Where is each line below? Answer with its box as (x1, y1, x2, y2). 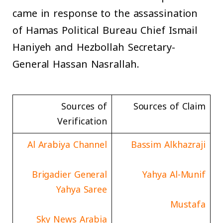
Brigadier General (31, 166, 108, 184)
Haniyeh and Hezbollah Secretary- (12, 38, 175, 57)
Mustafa (170, 196, 206, 214)
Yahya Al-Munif (142, 166, 206, 184)
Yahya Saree (56, 181, 108, 199)
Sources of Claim (133, 98, 206, 115)
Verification (57, 113, 108, 130)
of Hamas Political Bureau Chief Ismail (12, 21, 198, 40)
